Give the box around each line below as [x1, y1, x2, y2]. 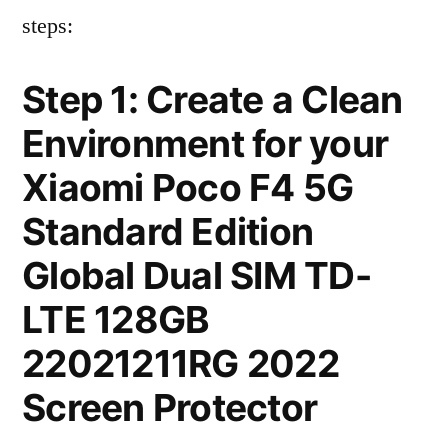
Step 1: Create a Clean [22, 77, 403, 122]
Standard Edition [22, 209, 314, 254]
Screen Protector [22, 385, 318, 430]
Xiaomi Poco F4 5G [22, 165, 354, 210]
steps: [22, 12, 73, 40]
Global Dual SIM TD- [22, 253, 371, 298]
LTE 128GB [22, 297, 210, 342]
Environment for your [22, 121, 389, 166]
